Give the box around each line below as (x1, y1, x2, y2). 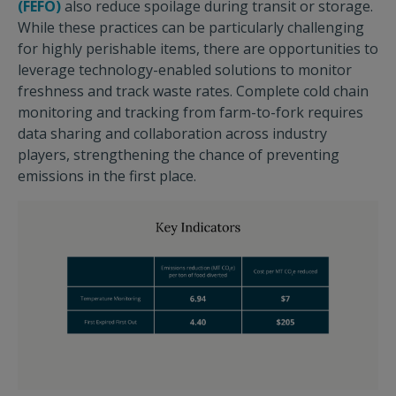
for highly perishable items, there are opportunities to (18, 39, 378, 59)
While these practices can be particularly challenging (18, 18, 364, 38)
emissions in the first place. (18, 166, 196, 187)
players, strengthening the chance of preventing (18, 145, 339, 165)
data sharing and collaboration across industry (18, 124, 327, 144)
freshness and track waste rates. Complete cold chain (18, 81, 369, 102)
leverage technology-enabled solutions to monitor (18, 60, 352, 80)
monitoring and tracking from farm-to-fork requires (18, 103, 363, 123)
